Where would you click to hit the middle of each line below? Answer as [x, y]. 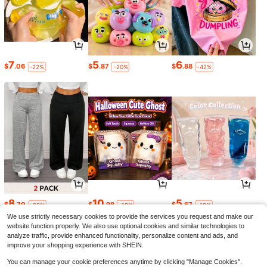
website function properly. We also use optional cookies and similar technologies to [126, 226]
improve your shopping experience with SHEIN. [75, 245]
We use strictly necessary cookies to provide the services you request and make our [130, 216]
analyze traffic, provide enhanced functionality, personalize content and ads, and [122, 235]
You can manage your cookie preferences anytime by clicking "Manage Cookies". [125, 262]
